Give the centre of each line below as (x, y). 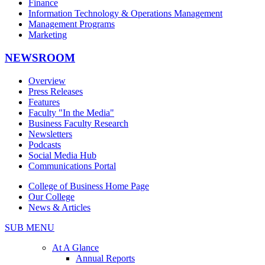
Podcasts (45, 144)
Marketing (48, 35)
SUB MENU (30, 227)
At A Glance (75, 247)
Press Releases (56, 91)
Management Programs (72, 24)
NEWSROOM (40, 57)
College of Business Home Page (89, 186)
